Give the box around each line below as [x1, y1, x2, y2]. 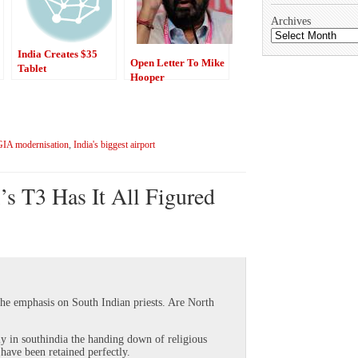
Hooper [130, 70, 165, 83]
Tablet [18, 62, 46, 74]
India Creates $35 [18, 47, 97, 60]
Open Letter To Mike [130, 56, 225, 69]
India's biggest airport [74, 139, 155, 150]
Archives [271, 14, 311, 27]
